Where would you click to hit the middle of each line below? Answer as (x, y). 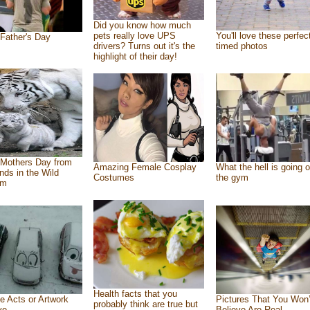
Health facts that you (135, 294)
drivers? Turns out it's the (144, 46)
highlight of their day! (135, 56)
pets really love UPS (134, 36)
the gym (232, 177)
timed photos (241, 46)
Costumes (113, 177)
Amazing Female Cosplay (145, 167)
